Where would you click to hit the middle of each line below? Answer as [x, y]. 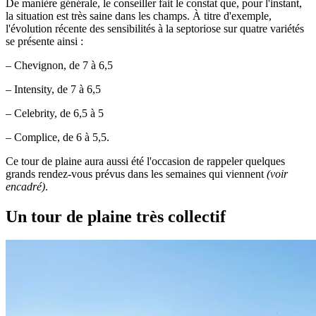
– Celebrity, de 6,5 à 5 [55, 113]
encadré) [25, 186]
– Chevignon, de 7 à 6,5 [59, 65]
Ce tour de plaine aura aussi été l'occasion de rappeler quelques [145, 161]
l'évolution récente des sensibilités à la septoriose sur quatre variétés [155, 28]
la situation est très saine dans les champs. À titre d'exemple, [139, 16]
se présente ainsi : [46, 41]
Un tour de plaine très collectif [116, 216]
